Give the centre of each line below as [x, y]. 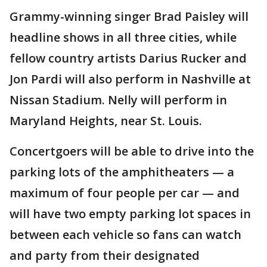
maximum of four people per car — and [125, 193]
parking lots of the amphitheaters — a [122, 172]
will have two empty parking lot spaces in [130, 214]
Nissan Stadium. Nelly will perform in [118, 100]
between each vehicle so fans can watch [125, 235]
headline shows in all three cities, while [123, 37]
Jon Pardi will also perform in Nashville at [130, 79]
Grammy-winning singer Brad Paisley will [129, 16]
